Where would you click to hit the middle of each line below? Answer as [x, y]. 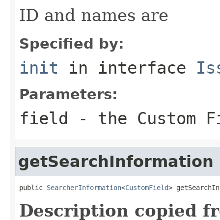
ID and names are [94, 15]
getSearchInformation [116, 161]
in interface [127, 68]
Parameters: [69, 94]
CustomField [147, 187]
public [33, 187]
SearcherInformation [84, 187]
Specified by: [72, 43]
